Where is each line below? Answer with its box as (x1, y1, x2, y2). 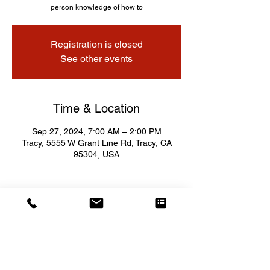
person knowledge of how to (50, 3, 143, 11)
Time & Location (53, 101, 140, 116)
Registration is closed (50, 39, 143, 50)
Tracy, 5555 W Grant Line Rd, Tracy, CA (21, 138, 172, 148)
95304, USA (74, 149, 119, 159)
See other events (60, 53, 133, 64)
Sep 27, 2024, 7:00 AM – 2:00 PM (31, 127, 162, 136)
